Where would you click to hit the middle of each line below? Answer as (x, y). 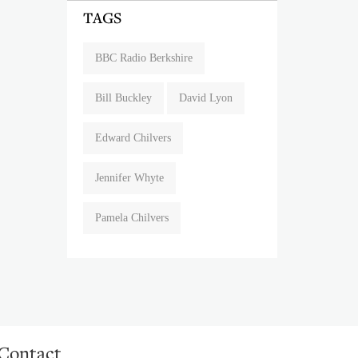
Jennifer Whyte (129, 178)
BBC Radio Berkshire (144, 58)
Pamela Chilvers (132, 218)
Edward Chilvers (133, 138)
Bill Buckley (123, 98)
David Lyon (206, 98)
